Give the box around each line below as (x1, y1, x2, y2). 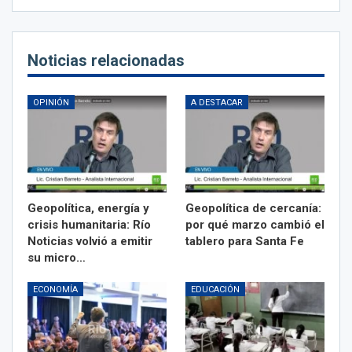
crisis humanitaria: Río (27, 217, 151, 232)
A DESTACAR (191, 97, 243, 108)
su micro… (27, 250, 86, 265)
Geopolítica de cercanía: (185, 200, 321, 215)
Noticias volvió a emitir (27, 233, 152, 248)
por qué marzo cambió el (185, 217, 324, 232)
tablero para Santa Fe (185, 233, 304, 248)
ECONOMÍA (33, 284, 78, 295)
